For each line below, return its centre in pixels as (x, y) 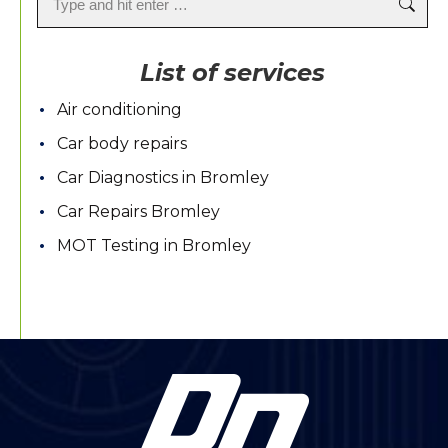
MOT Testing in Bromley (154, 246)
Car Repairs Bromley (138, 212)
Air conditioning (119, 110)
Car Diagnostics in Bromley (163, 178)
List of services (232, 73)
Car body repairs (122, 144)
